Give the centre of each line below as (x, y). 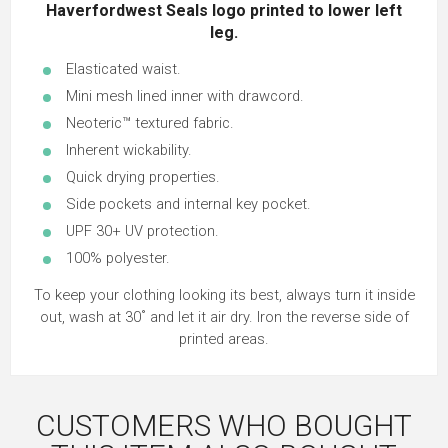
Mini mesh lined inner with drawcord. (185, 96)
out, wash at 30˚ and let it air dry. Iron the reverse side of (224, 317)
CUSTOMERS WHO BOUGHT (224, 426)
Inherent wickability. (129, 150)
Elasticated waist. (123, 69)
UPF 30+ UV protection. (142, 231)
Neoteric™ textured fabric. (150, 123)
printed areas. (224, 339)
